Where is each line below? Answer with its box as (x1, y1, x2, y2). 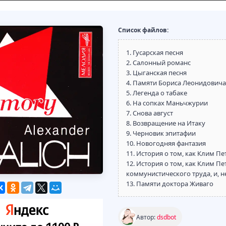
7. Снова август (126, 108, 173, 118)
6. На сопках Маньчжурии (126, 98, 208, 107)
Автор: (136, 212, 157, 221)
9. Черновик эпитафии (126, 129, 196, 138)
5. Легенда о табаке (126, 88, 187, 97)
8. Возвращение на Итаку (126, 119, 205, 128)
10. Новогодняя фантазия (126, 139, 206, 148)
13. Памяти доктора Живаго (126, 179, 213, 188)
